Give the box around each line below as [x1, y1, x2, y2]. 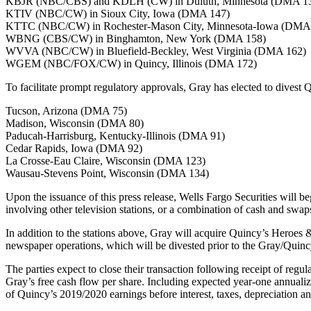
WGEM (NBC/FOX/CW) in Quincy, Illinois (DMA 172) [6, 58, 257, 70]
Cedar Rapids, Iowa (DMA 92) [6, 142, 142, 155]
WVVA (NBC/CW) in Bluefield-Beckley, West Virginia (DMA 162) [6, 45, 306, 58]
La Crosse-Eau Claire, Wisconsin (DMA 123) [6, 155, 205, 167]
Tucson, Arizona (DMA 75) [6, 105, 127, 117]
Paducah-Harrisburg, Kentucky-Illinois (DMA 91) [6, 130, 225, 142]
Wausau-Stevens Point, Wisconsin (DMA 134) [6, 167, 209, 180]
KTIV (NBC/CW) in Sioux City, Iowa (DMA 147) [6, 8, 230, 20]
